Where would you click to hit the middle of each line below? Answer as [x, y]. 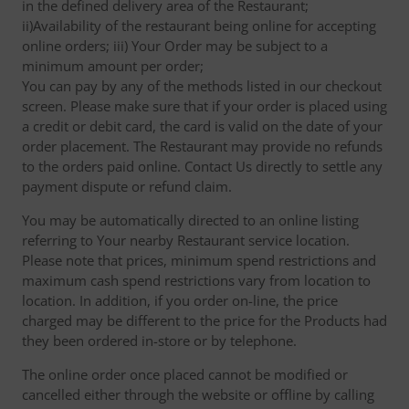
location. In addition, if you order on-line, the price [180, 300]
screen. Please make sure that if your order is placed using [204, 106]
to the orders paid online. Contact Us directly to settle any [202, 166]
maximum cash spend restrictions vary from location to [196, 280]
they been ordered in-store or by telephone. [159, 341]
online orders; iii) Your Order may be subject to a [175, 46]
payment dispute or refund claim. [127, 186]
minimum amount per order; [113, 66]
